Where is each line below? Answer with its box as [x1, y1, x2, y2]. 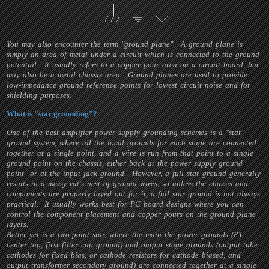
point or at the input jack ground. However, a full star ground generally [7, 169, 261, 178]
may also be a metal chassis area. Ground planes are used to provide [7, 70, 248, 79]
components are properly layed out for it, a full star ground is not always [7, 189, 261, 198]
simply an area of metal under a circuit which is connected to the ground [7, 50, 260, 59]
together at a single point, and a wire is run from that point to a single [7, 148, 254, 157]
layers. [7, 220, 29, 229]
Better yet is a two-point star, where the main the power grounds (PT [7, 230, 243, 239]
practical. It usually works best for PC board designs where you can [7, 199, 244, 208]
